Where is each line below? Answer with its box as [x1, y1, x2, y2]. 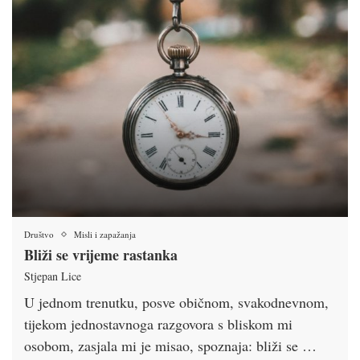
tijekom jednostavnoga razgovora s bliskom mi [24, 314, 292, 334]
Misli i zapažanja [74, 228, 136, 241]
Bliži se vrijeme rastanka [24, 244, 178, 266]
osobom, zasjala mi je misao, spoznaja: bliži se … [24, 336, 317, 356]
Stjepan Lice [24, 268, 81, 284]
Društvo [24, 228, 54, 241]
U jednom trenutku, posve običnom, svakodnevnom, [24, 292, 329, 313]
